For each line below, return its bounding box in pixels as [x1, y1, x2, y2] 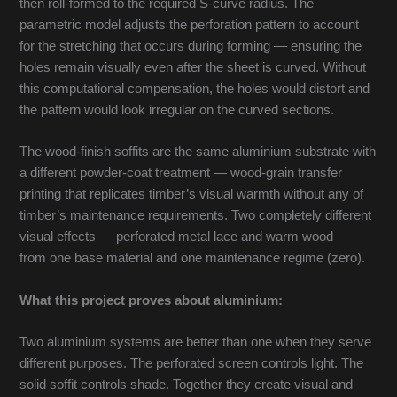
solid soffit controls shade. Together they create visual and [19, 377, 354, 392]
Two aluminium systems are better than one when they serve [19, 334, 372, 349]
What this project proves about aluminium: [19, 292, 284, 307]
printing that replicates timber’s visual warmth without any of [19, 187, 364, 202]
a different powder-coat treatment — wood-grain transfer [19, 166, 343, 181]
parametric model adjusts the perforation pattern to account [19, 17, 360, 32]
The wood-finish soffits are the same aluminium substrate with [19, 144, 377, 160]
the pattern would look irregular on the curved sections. [19, 102, 335, 117]
